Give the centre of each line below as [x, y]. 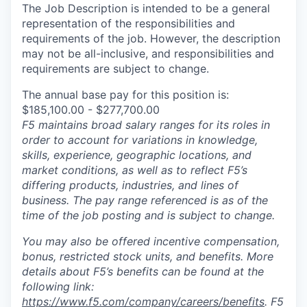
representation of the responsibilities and [128, 24]
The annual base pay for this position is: [125, 95]
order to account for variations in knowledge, [140, 140]
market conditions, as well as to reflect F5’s [135, 170]
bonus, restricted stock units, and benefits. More [148, 257]
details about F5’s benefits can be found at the [143, 272]
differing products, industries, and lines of [130, 185]
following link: [58, 287]
